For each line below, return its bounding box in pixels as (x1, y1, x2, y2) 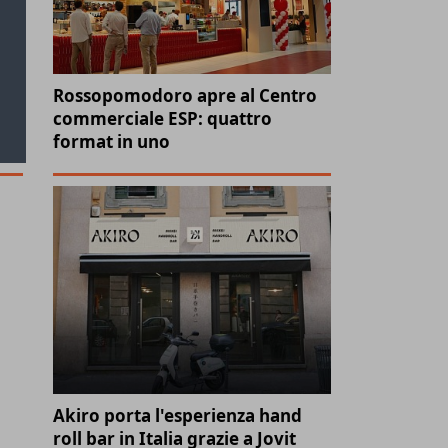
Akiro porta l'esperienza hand (53, 404, 303, 428)
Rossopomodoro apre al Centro (53, 84, 318, 108)
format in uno (53, 130, 171, 154)
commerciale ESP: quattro (53, 107, 273, 131)
